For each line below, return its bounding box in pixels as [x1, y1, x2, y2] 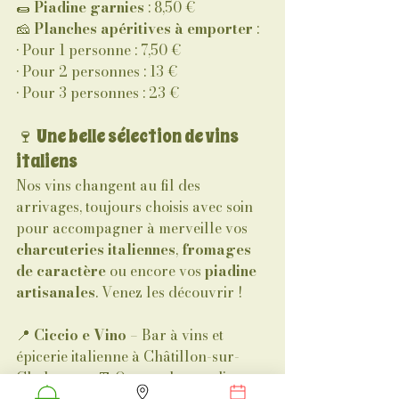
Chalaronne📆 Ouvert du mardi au [16, 367, 250, 388]
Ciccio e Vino [34, 324, 126, 346]
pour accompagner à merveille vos [16, 217, 251, 239]
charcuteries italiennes [16, 239, 175, 260]
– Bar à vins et [126, 324, 227, 346]
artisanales [16, 281, 95, 303]
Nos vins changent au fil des [16, 175, 204, 196]
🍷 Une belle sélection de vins [16, 125, 241, 149]
